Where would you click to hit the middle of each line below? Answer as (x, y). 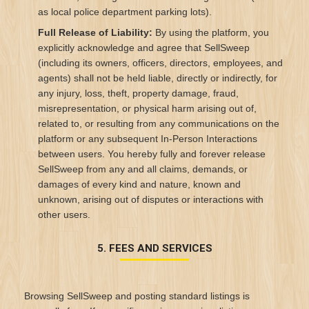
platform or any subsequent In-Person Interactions (148, 139)
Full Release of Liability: (95, 32)
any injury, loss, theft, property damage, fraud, (138, 93)
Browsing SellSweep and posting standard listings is (137, 296)
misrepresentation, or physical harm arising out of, (147, 108)
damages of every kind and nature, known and (139, 184)
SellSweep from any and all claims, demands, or (143, 169)
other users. (64, 215)
